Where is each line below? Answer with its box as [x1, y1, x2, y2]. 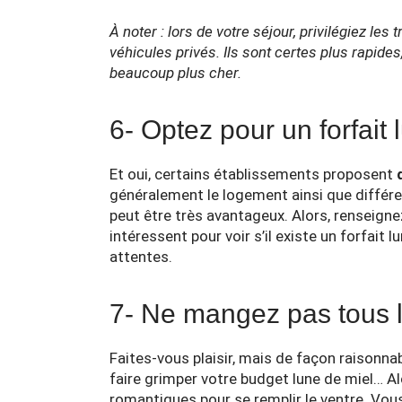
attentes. [109, 248, 172, 266]
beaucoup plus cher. [109, 64, 241, 82]
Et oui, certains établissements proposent [109, 165, 397, 183]
